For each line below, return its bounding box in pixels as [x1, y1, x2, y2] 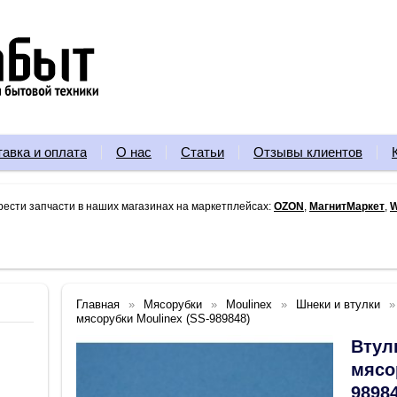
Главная [76, 298, 120, 311]
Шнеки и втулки [296, 298, 380, 311]
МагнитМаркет [309, 199, 385, 213]
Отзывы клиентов [253, 144, 362, 160]
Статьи [181, 144, 224, 160]
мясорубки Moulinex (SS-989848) [76, 312, 250, 325]
